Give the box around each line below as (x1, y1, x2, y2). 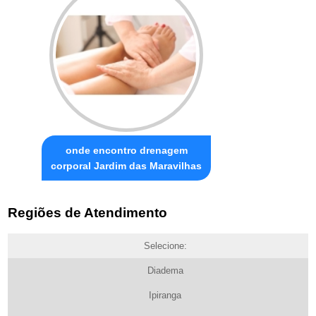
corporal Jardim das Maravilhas (51, 160, 202, 172)
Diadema (147, 265, 183, 276)
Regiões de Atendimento (8, 205, 168, 220)
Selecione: (143, 240, 187, 251)
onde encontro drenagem (65, 145, 188, 157)
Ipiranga (149, 289, 181, 300)
